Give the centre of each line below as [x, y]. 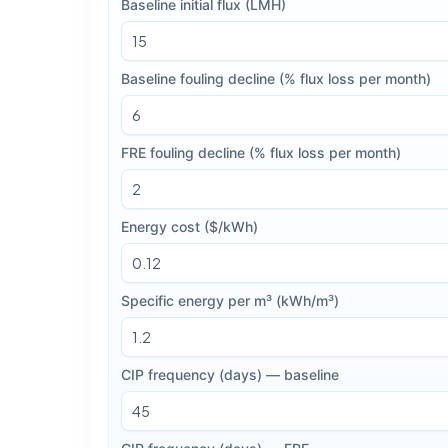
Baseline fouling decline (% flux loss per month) [276, 78]
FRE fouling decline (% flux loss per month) [261, 152]
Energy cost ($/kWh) [189, 226]
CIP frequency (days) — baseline [230, 374]
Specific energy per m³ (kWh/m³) [230, 300]
